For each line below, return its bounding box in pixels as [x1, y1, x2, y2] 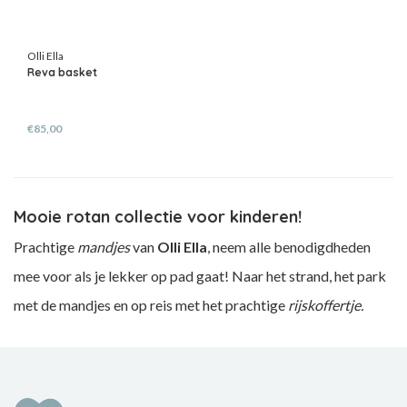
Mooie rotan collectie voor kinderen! [14, 206, 302, 227]
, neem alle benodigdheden [207, 238, 371, 255]
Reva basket [27, 65, 98, 79]
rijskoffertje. [288, 296, 363, 313]
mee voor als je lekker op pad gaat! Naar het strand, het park [14, 267, 386, 284]
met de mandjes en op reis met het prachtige [14, 296, 288, 313]
